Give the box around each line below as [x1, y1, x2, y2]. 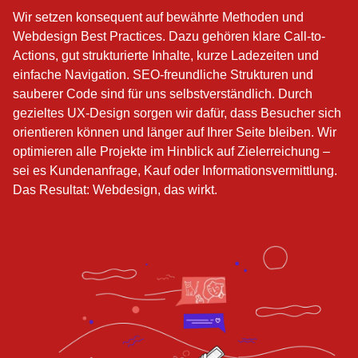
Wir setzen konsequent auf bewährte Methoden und [13, 10, 304, 25]
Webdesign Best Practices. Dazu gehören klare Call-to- [13, 30, 325, 44]
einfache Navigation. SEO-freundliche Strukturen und [13, 68, 313, 82]
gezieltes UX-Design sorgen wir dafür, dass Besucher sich [13, 106, 341, 121]
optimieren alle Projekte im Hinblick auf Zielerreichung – [13, 145, 330, 159]
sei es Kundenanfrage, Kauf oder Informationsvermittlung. [13, 164, 337, 178]
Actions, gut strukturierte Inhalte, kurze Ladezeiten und [13, 49, 319, 63]
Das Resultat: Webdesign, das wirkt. [13, 183, 217, 197]
